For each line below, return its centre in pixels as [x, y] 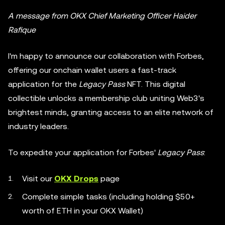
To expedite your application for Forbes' [83, 152]
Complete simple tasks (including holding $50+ [108, 197]
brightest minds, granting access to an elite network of [111, 112]
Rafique [22, 30]
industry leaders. [38, 126]
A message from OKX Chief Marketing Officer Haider [102, 16]
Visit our [38, 179]
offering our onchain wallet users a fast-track [92, 70]
